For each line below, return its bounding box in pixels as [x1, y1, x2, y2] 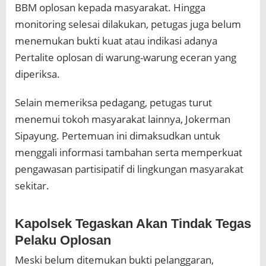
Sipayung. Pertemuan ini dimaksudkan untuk [15, 129, 220, 143]
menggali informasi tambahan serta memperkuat [15, 145, 242, 160]
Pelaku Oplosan [15, 233, 111, 248]
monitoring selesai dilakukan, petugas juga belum [15, 17, 241, 31]
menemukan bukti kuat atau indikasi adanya [15, 34, 217, 48]
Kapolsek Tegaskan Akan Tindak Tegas [15, 216, 251, 232]
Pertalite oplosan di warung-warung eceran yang [15, 50, 236, 65]
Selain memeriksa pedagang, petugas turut [15, 96, 212, 110]
